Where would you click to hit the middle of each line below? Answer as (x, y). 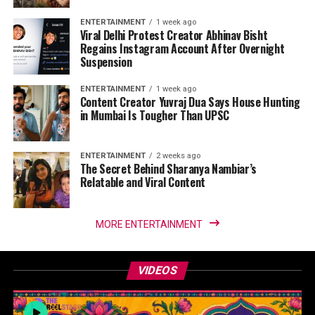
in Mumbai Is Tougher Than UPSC (155, 115)
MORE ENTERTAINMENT (149, 224)
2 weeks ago (178, 156)
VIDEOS (157, 270)
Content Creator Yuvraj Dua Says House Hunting (190, 102)
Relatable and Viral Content (143, 182)
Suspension (106, 62)
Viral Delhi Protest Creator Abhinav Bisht (174, 35)
